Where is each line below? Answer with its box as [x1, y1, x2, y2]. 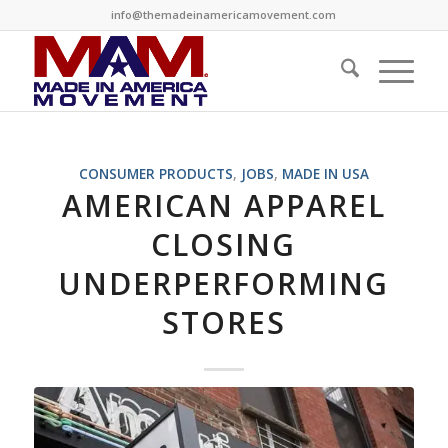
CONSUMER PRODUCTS [78, 165, 233, 183]
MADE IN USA [281, 165, 369, 183]
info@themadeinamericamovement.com [111, 7, 337, 22]
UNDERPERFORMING [58, 263, 390, 304]
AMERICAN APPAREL [61, 185, 386, 226]
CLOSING [151, 224, 297, 265]
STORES [161, 302, 286, 343]
